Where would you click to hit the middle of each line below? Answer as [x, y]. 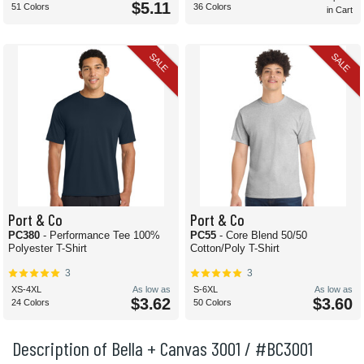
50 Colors [212, 303]
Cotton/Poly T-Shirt [235, 249]
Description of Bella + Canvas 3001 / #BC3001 [162, 349]
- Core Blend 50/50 [263, 236]
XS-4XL [26, 290]
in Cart [340, 10]
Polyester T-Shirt [48, 249]
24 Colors [30, 303]
